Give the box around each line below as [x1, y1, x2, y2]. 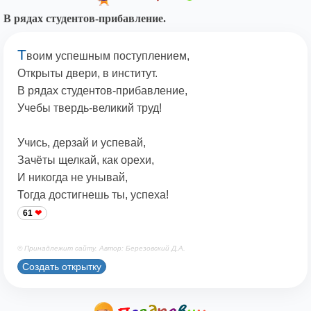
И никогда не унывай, [17, 171, 128, 184]
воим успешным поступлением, [26, 50, 190, 62]
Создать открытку [22, 260, 101, 272]
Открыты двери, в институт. [17, 67, 158, 80]
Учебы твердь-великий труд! [17, 102, 162, 115]
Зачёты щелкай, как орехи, [17, 154, 154, 167]
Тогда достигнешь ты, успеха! [17, 189, 169, 201]
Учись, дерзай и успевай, [17, 137, 146, 149]
